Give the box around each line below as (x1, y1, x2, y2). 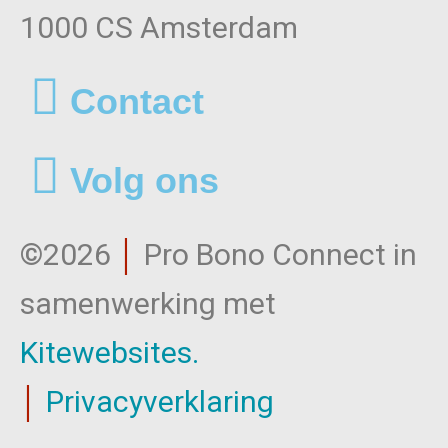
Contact (70, 81, 204, 123)
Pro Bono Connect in (137, 237, 417, 273)
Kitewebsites (20, 335, 192, 371)
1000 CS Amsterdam (20, 10, 298, 46)
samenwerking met (20, 286, 276, 322)
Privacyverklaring (46, 384, 274, 420)
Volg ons (70, 160, 219, 202)
